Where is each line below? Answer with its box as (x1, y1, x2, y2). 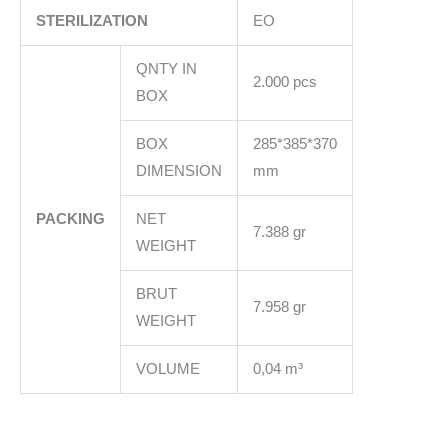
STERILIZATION (35, 12, 148, 29)
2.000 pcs (252, 73, 317, 90)
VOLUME (135, 360, 200, 377)
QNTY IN (135, 60, 197, 77)
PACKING (35, 210, 105, 227)
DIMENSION (135, 162, 222, 179)
